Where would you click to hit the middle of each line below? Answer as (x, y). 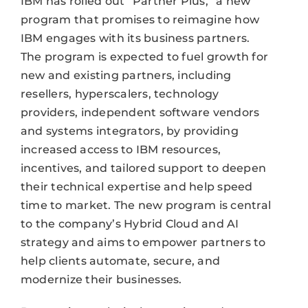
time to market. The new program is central (146, 205)
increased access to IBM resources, (121, 149)
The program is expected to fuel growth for (144, 56)
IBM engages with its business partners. (135, 38)
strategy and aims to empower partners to (143, 242)
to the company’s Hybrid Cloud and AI (130, 223)
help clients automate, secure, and (120, 261)
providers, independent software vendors (140, 112)
